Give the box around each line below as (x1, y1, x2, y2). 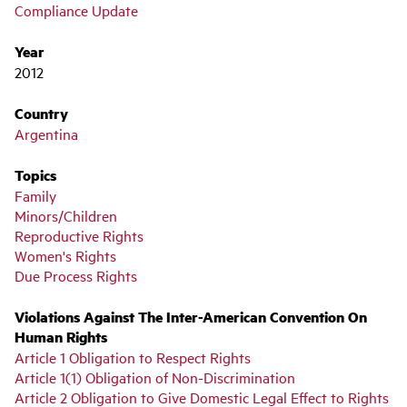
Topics (15, 164, 56, 185)
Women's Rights (15, 244, 116, 265)
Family (15, 184, 56, 205)
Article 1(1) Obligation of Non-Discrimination (15, 366, 295, 387)
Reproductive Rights (15, 224, 144, 245)
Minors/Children (15, 204, 117, 225)
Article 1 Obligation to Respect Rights (15, 346, 251, 367)
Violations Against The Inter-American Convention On (15, 305, 367, 327)
